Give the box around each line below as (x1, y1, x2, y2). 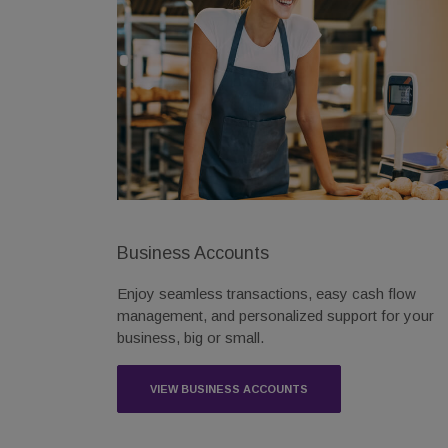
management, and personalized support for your (117, 306, 434, 324)
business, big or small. (117, 328, 264, 346)
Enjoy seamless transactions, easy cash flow (117, 284, 416, 302)
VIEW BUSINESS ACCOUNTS (150, 382, 308, 395)
